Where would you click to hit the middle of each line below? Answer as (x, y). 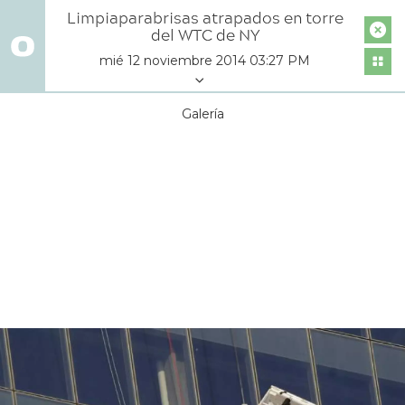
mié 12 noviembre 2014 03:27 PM (205, 61)
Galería (202, 114)
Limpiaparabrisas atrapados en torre (205, 18)
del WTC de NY (205, 35)
